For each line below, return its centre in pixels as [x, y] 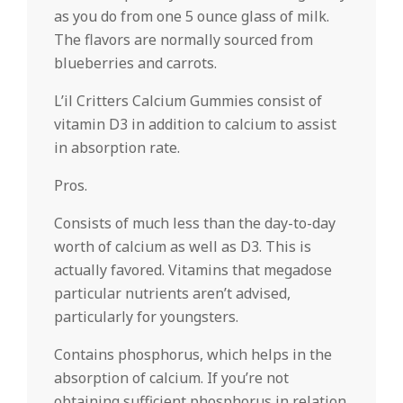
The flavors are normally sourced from [184, 40]
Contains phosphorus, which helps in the [193, 354]
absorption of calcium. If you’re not [171, 378]
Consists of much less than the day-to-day [195, 223]
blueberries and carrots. [135, 63]
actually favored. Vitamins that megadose [193, 270]
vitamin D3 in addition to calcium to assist [195, 124]
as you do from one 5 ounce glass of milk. [192, 16]
